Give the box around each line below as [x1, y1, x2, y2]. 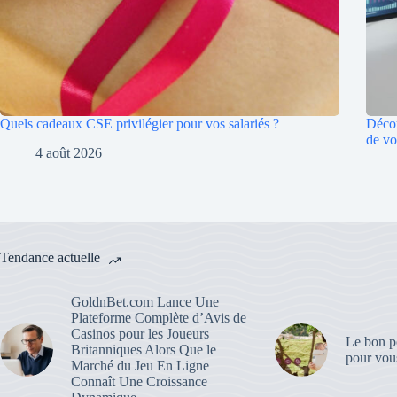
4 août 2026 [35, 145, 102, 161]
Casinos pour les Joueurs [71, 326, 209, 342]
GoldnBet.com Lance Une [71, 294, 219, 310]
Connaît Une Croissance [71, 374, 207, 390]
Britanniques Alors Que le [71, 342, 216, 358]
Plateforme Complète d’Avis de [71, 310, 246, 326]
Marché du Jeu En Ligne [71, 358, 209, 374]
